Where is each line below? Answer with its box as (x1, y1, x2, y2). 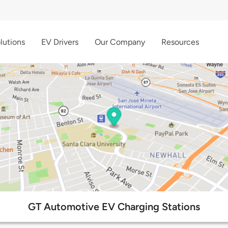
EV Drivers (41, 37, 78, 47)
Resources (161, 37, 199, 47)
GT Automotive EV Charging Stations (28, 201, 200, 213)
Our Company (95, 37, 145, 47)
